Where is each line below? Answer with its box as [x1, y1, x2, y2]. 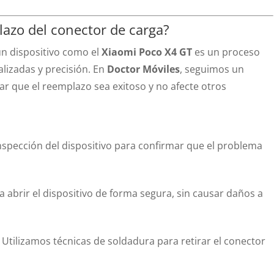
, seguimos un [180, 62, 245, 76]
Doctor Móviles [107, 62, 180, 76]
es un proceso [192, 45, 261, 59]
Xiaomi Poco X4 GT [102, 45, 193, 59]
